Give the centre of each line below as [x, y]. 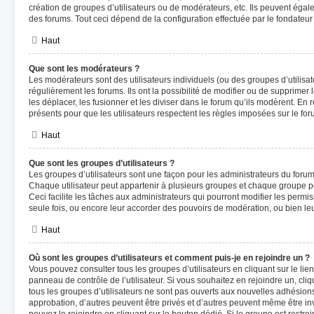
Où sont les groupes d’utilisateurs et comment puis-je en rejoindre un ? [169, 258]
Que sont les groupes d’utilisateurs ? [102, 163]
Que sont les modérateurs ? [84, 69]
